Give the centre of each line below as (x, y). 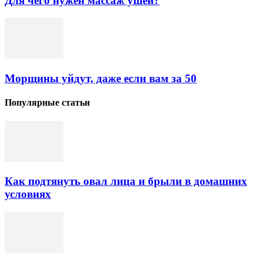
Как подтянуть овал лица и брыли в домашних (126, 181)
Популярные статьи (47, 103)
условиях (28, 194)
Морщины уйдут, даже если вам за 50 (101, 79)
